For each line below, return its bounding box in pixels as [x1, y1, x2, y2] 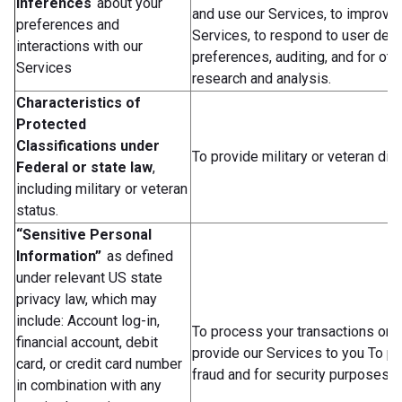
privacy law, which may [16, 290, 157, 308]
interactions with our [16, 37, 143, 55]
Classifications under [16, 136, 160, 154]
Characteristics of [16, 93, 141, 111]
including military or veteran [16, 179, 188, 197]
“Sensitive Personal [16, 225, 152, 243]
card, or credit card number [16, 354, 182, 372]
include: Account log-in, [16, 311, 160, 329]
